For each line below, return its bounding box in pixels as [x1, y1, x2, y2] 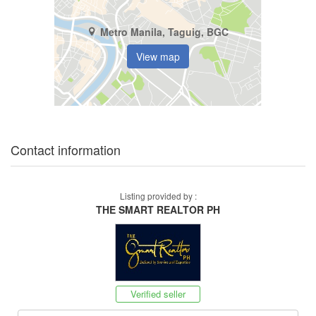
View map [136, 49, 180, 63]
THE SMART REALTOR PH [96, 202, 220, 217]
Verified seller [130, 287, 186, 301]
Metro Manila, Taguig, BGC [100, 24, 229, 39]
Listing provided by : [119, 190, 197, 202]
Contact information [11, 140, 121, 159]
